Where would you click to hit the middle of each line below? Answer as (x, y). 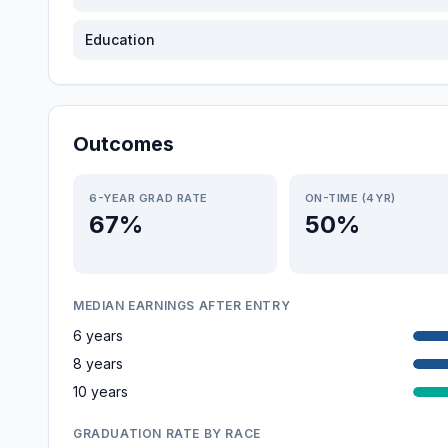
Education (120, 39)
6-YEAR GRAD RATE (148, 198)
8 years (98, 363)
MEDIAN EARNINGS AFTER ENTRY (182, 305)
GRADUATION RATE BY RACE (167, 433)
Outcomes (123, 144)
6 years (98, 335)
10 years (100, 391)
